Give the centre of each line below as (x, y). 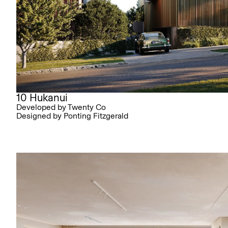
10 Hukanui (42, 98)
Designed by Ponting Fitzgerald (72, 116)
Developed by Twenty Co (61, 107)
